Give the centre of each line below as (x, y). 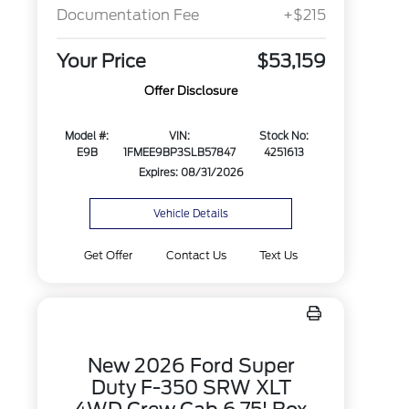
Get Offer (109, 255)
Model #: (87, 136)
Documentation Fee (127, 16)
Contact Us (196, 255)
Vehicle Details (191, 214)
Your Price (101, 62)
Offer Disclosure (191, 91)
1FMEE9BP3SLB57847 (180, 153)
